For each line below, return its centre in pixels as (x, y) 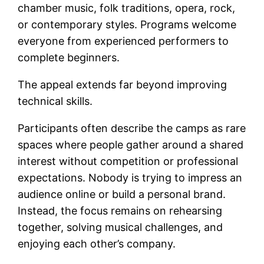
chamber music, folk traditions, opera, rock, (127, 8)
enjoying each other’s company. (97, 243)
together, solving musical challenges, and (121, 227)
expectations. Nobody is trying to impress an (130, 177)
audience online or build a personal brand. (122, 194)
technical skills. (55, 101)
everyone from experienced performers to (123, 41)
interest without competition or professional (128, 161)
